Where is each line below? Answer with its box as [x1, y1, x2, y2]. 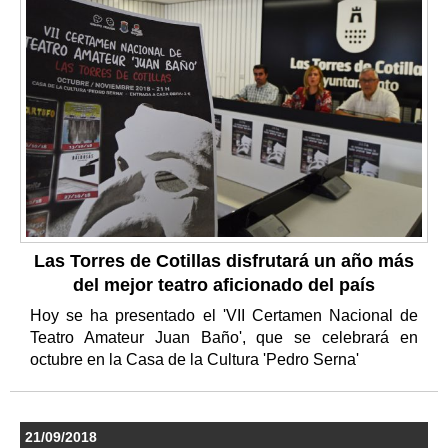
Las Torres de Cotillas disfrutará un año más [34, 251, 414, 272]
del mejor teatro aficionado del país [73, 275, 375, 296]
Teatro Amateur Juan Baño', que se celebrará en [30, 329, 418, 347]
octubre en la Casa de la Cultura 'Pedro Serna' [30, 351, 363, 369]
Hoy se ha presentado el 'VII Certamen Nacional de [30, 307, 418, 325]
